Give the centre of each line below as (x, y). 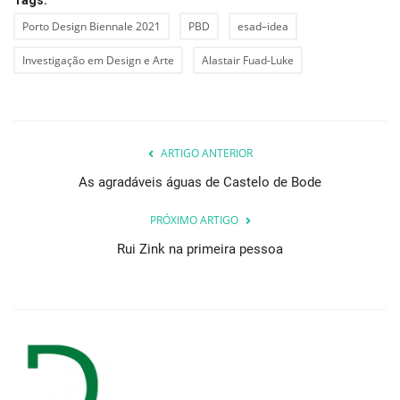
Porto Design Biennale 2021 (92, 26)
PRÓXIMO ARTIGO (194, 220)
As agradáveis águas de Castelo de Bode (200, 182)
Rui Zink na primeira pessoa (200, 249)
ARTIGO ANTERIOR (206, 153)
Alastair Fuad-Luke (248, 60)
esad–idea (263, 26)
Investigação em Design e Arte (98, 60)
